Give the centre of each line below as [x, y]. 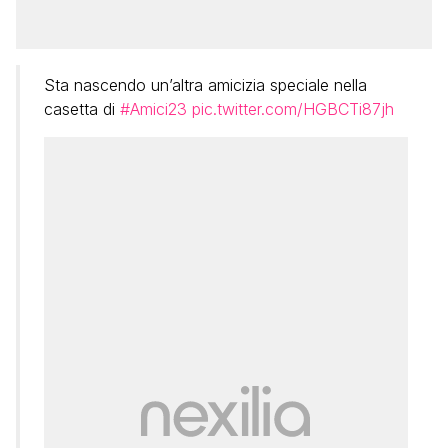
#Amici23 [153, 109]
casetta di [82, 109]
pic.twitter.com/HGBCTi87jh [293, 109]
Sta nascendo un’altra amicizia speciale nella [205, 85]
